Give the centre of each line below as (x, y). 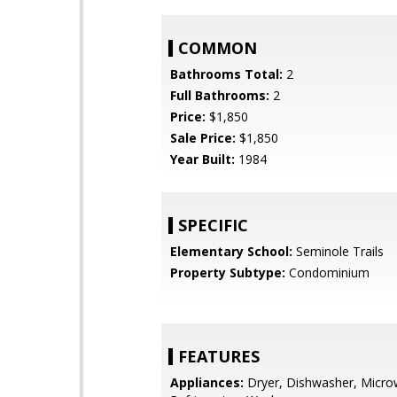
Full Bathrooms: (220, 95)
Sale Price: (203, 138)
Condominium (327, 272)
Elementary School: (231, 251)
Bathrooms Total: (226, 74)
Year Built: (202, 159)
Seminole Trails (338, 251)
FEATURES (219, 356)
